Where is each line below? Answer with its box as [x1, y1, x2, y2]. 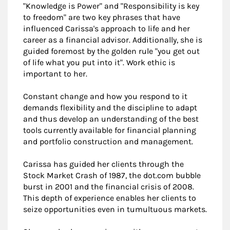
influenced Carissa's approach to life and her [23, 24, 190, 33]
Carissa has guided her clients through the [23, 159, 184, 169]
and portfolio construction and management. [23, 137, 193, 146]
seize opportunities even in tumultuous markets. [23, 204, 207, 214]
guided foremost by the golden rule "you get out [23, 46, 200, 56]
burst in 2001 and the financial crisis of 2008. [23, 182, 194, 191]
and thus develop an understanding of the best [23, 114, 199, 124]
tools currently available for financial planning [23, 125, 196, 135]
